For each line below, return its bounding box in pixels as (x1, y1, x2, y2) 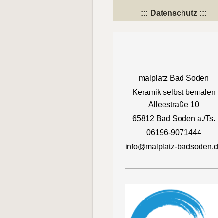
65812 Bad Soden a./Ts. (132, 114, 216, 123)
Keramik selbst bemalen (132, 88, 216, 96)
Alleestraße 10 (148, 100, 200, 109)
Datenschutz (150, 8, 198, 17)
